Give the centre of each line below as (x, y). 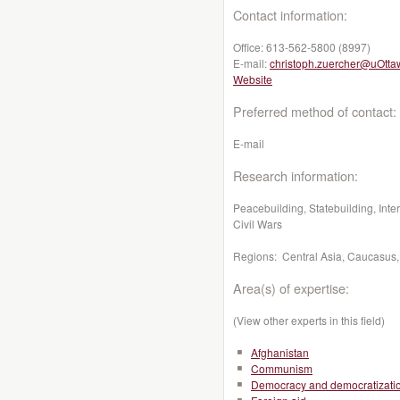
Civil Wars (258, 224)
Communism (282, 368)
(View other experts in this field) (309, 320)
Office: (250, 47)
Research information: (296, 175)
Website (253, 79)
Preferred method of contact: (315, 111)
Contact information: (290, 15)
